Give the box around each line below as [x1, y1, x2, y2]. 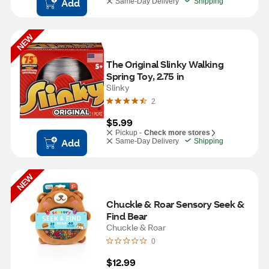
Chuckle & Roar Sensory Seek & [106, 198, 244, 210]
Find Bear [106, 210, 148, 222]
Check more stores [144, 128, 210, 137]
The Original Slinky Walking [106, 58, 224, 70]
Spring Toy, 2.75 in [106, 70, 184, 82]
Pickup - [115, 128, 142, 137]
